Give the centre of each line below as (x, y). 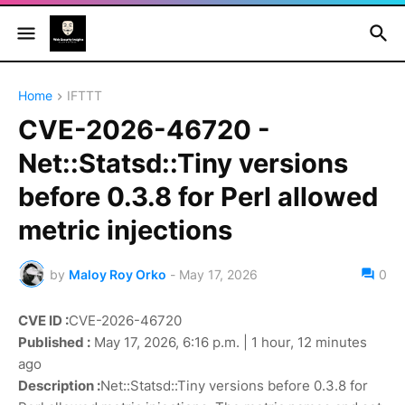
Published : (54, 343)
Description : (59, 386)
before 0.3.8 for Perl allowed (198, 197)
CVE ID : (43, 321)
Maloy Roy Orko (118, 274)
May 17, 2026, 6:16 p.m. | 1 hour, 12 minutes (229, 343)
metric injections (125, 231)
